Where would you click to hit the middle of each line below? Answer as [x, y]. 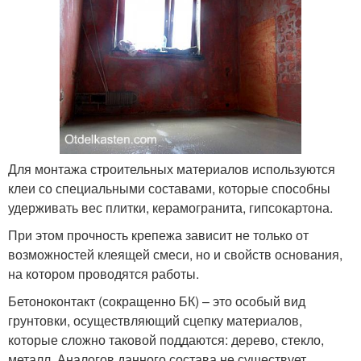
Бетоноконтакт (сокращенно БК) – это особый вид [157, 301]
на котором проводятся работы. [104, 274]
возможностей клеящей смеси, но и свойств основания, [175, 255]
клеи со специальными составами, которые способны [169, 189]
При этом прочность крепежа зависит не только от [158, 235]
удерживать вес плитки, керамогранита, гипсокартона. [170, 208]
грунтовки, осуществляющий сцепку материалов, [155, 321]
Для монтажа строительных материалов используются [172, 169]
